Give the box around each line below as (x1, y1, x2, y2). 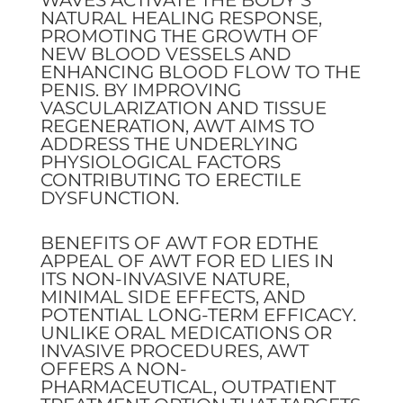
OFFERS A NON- (40, 357, 187, 380)
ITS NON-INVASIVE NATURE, (40, 267, 290, 290)
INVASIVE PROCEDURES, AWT (40, 339, 309, 362)
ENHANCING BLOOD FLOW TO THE (40, 60, 361, 83)
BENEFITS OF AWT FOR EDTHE (40, 231, 318, 254)
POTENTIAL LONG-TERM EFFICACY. (40, 303, 356, 326)
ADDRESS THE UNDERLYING (40, 132, 298, 155)
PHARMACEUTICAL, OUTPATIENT (40, 375, 336, 398)
